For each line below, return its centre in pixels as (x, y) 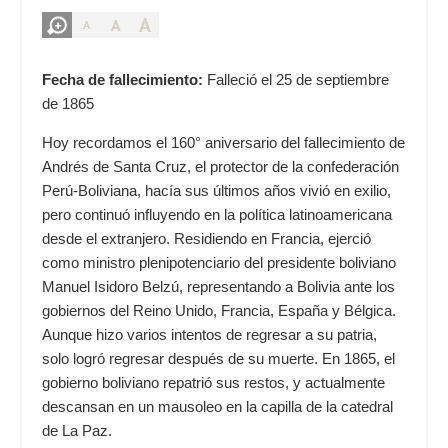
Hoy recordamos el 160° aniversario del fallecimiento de (223, 143)
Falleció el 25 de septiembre (296, 80)
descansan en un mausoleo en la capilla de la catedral (217, 407)
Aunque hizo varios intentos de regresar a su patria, (209, 335)
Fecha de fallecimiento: (122, 80)
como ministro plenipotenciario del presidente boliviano (219, 263)
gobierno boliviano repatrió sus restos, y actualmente (213, 383)
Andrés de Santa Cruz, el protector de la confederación (220, 167)
